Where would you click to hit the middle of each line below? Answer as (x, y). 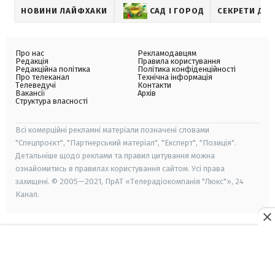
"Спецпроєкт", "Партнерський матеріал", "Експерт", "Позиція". (126, 143)
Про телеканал (42, 77)
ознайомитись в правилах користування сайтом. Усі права (120, 169)
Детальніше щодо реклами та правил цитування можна (115, 156)
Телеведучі (36, 85)
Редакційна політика (53, 69)
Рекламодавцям (167, 53)
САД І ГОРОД (177, 11)
